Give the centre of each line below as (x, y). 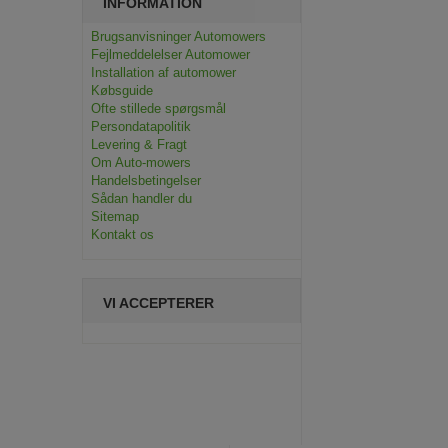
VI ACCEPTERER (158, 303)
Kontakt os (122, 234)
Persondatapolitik (141, 126)
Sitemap (115, 216)
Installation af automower (163, 72)
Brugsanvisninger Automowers (178, 36)
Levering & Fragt (139, 144)
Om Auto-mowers (141, 162)
